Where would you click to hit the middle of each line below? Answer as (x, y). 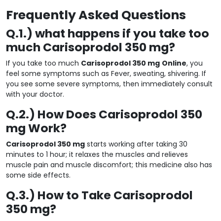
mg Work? (36, 128)
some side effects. (38, 175)
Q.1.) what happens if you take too (108, 33)
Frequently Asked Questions (96, 15)
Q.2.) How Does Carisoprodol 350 (104, 114)
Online (174, 63)
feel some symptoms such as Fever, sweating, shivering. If (106, 73)
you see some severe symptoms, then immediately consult (109, 84)
